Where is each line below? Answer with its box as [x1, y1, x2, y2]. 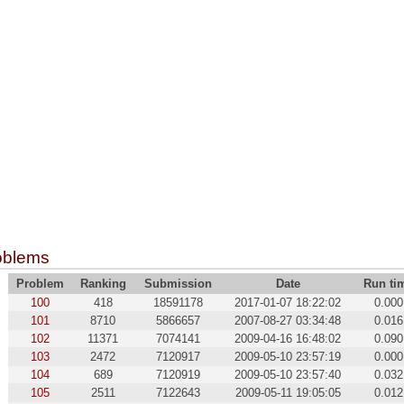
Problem [15, 277, 64, 291]
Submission [143, 277, 212, 291]
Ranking [79, 277, 126, 291]
